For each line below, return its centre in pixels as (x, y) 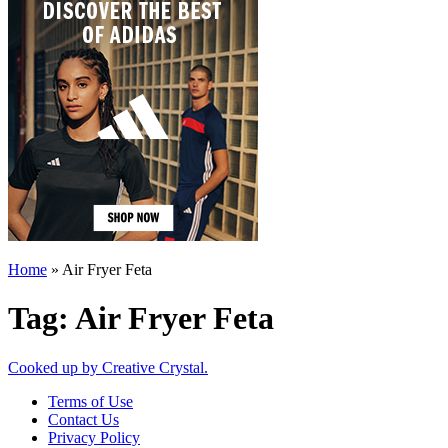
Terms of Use (90, 401)
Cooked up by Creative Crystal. (108, 367)
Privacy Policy (94, 437)
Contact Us (83, 419)
